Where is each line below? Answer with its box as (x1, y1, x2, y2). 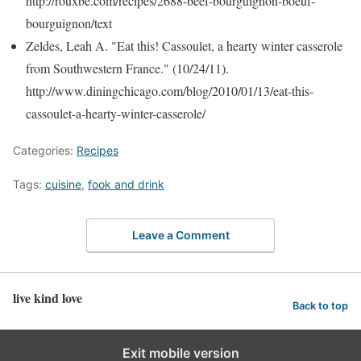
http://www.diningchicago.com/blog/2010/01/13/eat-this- (26, 82, 313, 100)
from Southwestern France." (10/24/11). (26, 60, 229, 77)
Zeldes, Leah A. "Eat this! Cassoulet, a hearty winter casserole (26, 37, 342, 55)
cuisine (45, 177, 81, 192)
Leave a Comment (131, 227, 230, 242)
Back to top (293, 300, 348, 313)
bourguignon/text (26, 15, 112, 32)
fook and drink (88, 177, 164, 192)
